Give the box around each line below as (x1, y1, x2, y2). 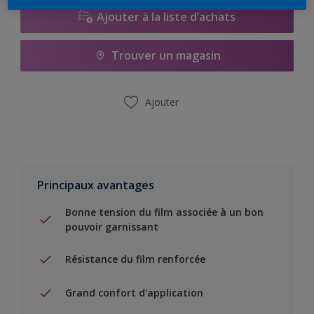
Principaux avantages (37, 177, 154, 193)
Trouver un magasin (111, 48, 221, 64)
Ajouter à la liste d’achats (97, 9, 235, 25)
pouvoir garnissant (65, 219, 158, 233)
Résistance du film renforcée (65, 252, 205, 266)
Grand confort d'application (65, 286, 203, 300)
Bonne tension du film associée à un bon (65, 205, 264, 219)
